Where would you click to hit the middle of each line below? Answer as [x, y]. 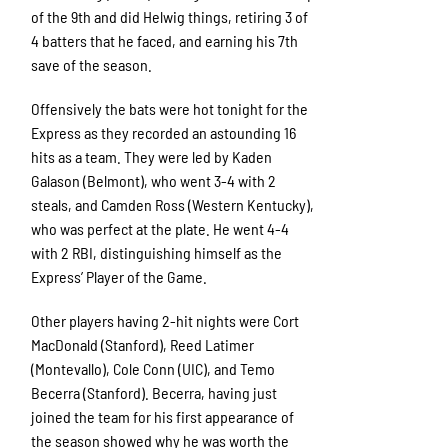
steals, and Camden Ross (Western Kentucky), [173, 205]
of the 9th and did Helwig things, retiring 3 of [170, 17]
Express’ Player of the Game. [119, 277]
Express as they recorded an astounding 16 [164, 133]
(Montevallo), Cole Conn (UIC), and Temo [153, 369]
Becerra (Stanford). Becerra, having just [154, 393]
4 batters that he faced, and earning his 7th [165, 41]
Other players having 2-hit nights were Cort [165, 321]
